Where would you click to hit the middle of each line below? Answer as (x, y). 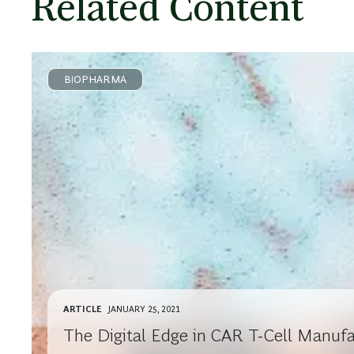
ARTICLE (83, 309)
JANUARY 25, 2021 (144, 309)
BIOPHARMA (95, 79)
